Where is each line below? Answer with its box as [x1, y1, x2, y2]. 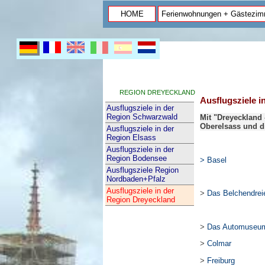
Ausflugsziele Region [106, 166, 179, 174]
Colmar [207, 239, 231, 248]
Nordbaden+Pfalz [106, 174, 166, 183]
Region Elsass [106, 133, 156, 142]
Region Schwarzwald [106, 112, 177, 121]
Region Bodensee [106, 154, 167, 163]
